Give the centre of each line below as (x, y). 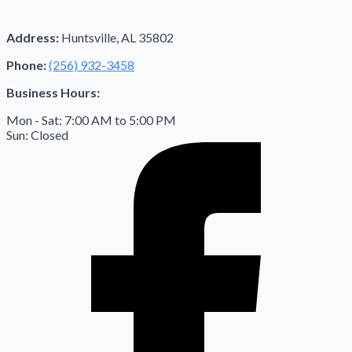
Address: (33, 37)
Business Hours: (53, 92)
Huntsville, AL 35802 (116, 37)
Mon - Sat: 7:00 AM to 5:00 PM (91, 119)
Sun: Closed (37, 134)
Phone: (26, 64)
